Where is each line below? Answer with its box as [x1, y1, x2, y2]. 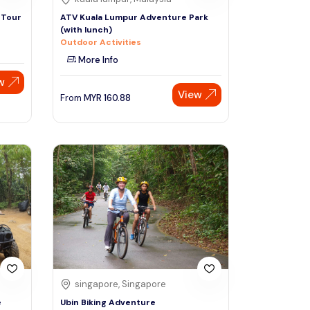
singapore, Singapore [75, 278, 166, 291]
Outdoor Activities [60, 36, 141, 48]
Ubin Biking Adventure [60, 297, 156, 309]
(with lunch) [60, 24, 112, 35]
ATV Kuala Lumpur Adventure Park [60, 11, 208, 23]
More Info [76, 53, 118, 66]
